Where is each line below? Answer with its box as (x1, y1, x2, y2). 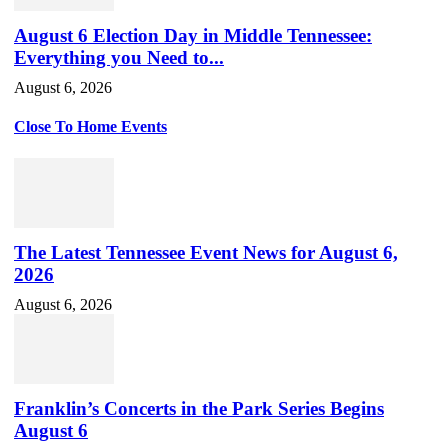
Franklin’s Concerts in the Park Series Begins (14, 397, 384, 419)
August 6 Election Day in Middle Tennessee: (14, 25, 372, 47)
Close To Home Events (14, 118, 167, 136)
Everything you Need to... (14, 47, 224, 69)
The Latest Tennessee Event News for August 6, (14, 241, 398, 263)
